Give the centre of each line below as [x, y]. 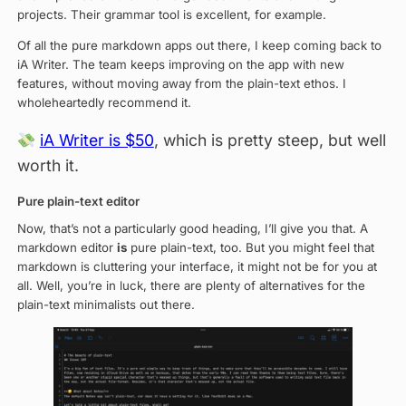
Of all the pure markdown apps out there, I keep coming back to [199, 45]
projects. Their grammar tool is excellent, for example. [171, 14]
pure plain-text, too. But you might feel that [250, 248]
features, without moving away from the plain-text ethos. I [181, 83]
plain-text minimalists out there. [106, 305]
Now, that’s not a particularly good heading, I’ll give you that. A [192, 229]
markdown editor [67, 248]
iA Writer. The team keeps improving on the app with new [180, 64]
